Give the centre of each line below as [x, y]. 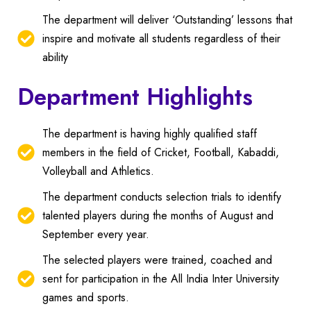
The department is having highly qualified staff [150, 133]
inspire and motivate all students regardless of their [162, 38]
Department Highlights [135, 96]
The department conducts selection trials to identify [162, 196]
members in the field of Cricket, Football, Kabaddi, [161, 152]
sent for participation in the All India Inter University [161, 278]
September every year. [96, 234]
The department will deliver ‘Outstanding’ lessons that [168, 19]
